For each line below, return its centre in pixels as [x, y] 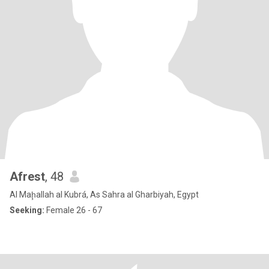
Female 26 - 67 [73, 210]
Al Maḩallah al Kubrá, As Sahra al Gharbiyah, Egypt [104, 195]
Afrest [27, 177]
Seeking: [27, 210]
